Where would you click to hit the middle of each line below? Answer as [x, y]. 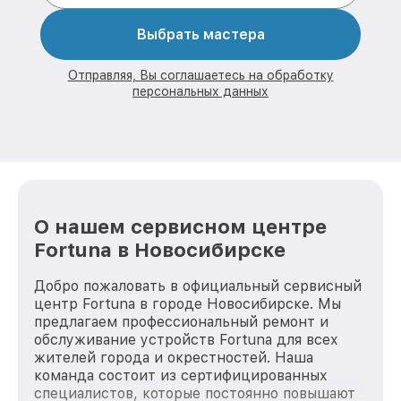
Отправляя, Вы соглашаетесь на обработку [200, 76]
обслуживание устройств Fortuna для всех [186, 339]
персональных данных [200, 92]
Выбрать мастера [200, 35]
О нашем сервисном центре [180, 226]
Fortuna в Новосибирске [160, 249]
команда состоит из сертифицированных [181, 375]
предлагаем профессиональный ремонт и [181, 321]
